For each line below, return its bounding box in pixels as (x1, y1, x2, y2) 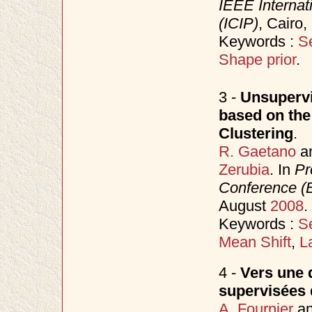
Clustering (218, 124, 293, 142)
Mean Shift (218, 233, 291, 251)
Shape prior (218, 50, 296, 68)
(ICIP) (218, 14, 258, 32)
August (218, 196, 270, 214)
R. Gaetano (218, 142, 296, 160)
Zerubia (218, 160, 270, 178)
